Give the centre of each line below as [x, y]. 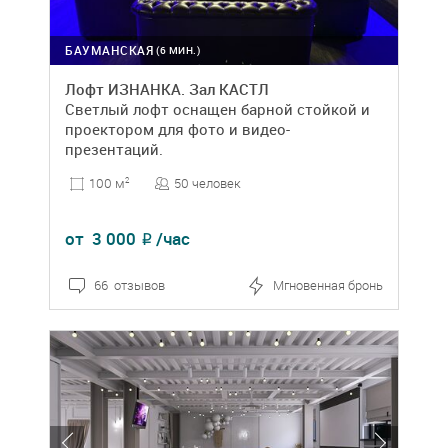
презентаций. [114, 149]
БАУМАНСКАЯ [109, 50]
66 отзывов [129, 285]
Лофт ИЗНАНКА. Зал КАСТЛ [167, 89]
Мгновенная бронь [328, 285]
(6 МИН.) [178, 50]
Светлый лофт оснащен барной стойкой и [217, 109]
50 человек [207, 183]
